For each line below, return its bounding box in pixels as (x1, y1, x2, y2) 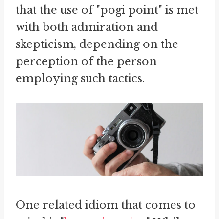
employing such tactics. (16, 72, 145, 86)
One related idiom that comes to (16, 198, 196, 212)
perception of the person (16, 55, 157, 68)
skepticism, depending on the (16, 38, 178, 51)
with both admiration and (16, 21, 158, 34)
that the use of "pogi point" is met (16, 3, 198, 17)
